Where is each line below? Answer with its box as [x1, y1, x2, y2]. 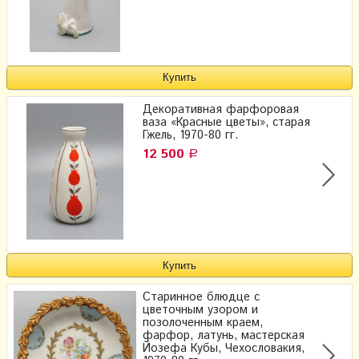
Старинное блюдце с [143, 289, 260, 306]
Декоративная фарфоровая [143, 101, 299, 118]
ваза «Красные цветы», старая [143, 114, 310, 131]
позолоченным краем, [143, 315, 263, 332]
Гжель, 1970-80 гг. [143, 127, 238, 143]
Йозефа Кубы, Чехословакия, [143, 341, 305, 357]
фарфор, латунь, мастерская [143, 328, 305, 345]
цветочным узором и [143, 302, 258, 319]
